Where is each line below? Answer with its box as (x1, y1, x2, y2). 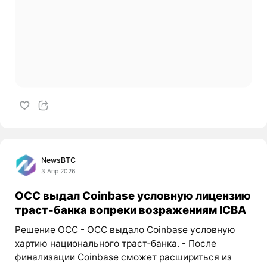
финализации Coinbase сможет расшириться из (14, 251, 232, 263)
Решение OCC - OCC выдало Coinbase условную (14, 223, 235, 235)
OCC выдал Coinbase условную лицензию (14, 189, 251, 203)
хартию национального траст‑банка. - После (14, 237, 216, 249)
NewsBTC (41, 155, 76, 164)
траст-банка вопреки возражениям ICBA (14, 203, 246, 217)
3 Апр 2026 (41, 167, 76, 176)
